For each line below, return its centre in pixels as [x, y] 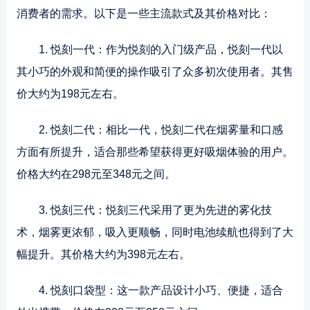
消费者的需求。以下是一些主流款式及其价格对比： [144, 13]
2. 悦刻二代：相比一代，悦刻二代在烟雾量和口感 [161, 130]
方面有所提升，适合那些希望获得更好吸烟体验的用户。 [155, 152]
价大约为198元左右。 [70, 94]
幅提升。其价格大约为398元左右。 [103, 254]
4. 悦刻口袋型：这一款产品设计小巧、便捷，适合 [161, 290]
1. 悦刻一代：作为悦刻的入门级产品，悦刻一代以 [161, 49]
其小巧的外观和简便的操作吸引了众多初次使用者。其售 [155, 72]
